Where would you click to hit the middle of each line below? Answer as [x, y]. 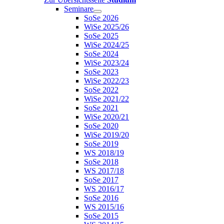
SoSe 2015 [101, 215]
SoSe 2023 [101, 71]
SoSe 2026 [101, 17]
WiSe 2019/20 [106, 134]
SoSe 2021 [101, 107]
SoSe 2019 [101, 143]
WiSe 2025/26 [106, 26]
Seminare [79, 8]
